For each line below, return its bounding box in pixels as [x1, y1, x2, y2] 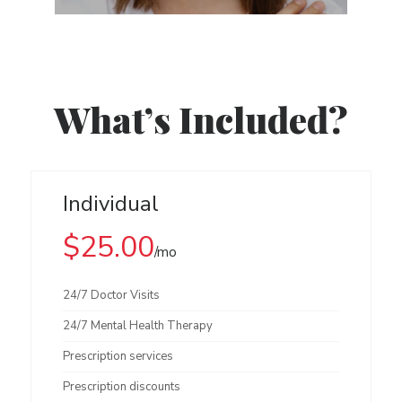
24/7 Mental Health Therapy [63, 318, 213, 334]
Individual [63, 189, 159, 218]
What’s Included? [54, 95, 348, 143]
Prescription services [63, 348, 173, 364]
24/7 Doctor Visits [63, 287, 160, 303]
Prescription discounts [63, 379, 180, 395]
